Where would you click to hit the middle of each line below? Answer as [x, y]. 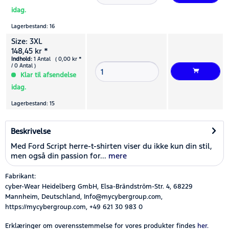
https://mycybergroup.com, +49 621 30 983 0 [74, 207]
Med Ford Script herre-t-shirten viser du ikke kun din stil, [111, 146]
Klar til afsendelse [47, 75]
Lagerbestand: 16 [33, 26]
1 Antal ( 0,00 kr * [57, 59]
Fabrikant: [20, 176]
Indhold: [22, 59]
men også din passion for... [59, 155]
